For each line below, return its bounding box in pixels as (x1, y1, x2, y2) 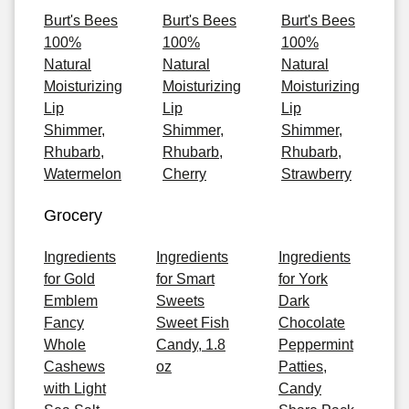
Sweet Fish (156, 315, 229, 330)
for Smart (156, 271, 215, 287)
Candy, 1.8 (156, 337, 225, 352)
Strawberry (281, 166, 351, 182)
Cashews (44, 359, 105, 374)
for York (278, 271, 328, 287)
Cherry (163, 166, 206, 182)
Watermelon (44, 166, 121, 182)
